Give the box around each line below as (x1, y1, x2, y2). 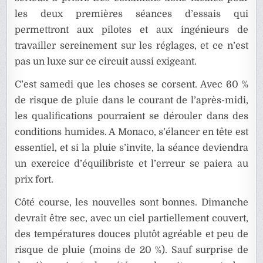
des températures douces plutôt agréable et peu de (15, 228, 248, 240)
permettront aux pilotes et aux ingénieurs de (15, 24, 248, 35)
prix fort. (15, 174, 54, 185)
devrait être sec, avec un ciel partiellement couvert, (15, 213, 248, 224)
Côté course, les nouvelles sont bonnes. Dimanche (15, 197, 248, 208)
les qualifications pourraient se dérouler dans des (15, 110, 248, 122)
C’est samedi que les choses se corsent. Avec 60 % (15, 79, 248, 90)
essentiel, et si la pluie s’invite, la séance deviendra (15, 142, 248, 153)
